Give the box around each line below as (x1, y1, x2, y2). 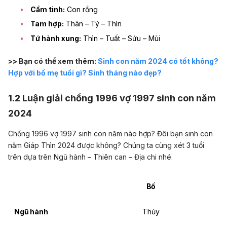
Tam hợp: (30, 19, 64, 28)
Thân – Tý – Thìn (64, 19, 122, 28)
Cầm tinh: (30, 5, 65, 14)
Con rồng (65, 5, 98, 14)
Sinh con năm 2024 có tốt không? (98, 57, 218, 66)
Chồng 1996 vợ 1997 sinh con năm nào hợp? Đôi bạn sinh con (8, 129, 213, 138)
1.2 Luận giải (8, 92, 63, 103)
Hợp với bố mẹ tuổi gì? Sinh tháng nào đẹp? (8, 68, 162, 78)
